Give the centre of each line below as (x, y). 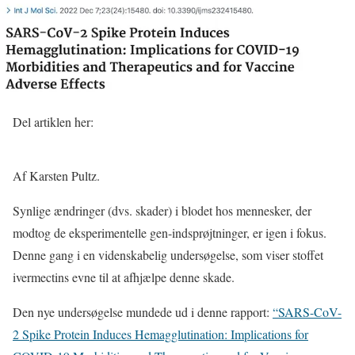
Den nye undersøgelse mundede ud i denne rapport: (143, 311)
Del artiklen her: (53, 121)
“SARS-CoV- (307, 311)
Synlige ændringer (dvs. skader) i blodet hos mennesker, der (162, 210)
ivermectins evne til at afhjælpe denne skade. (124, 277)
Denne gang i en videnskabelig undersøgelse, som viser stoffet (168, 254)
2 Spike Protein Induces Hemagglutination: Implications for (160, 334)
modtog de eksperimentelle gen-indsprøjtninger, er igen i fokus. (170, 232)
